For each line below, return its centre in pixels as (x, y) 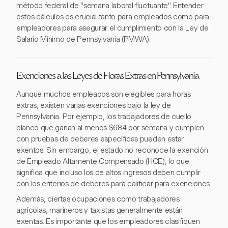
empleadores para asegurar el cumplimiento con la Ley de (112, 28)
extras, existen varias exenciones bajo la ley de (94, 105)
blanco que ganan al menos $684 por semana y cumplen (110, 128)
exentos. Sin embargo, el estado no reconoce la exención (112, 150)
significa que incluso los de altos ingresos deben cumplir (108, 173)
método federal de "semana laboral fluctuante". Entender (110, 6)
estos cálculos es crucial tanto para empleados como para (113, 17)
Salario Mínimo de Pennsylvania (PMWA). (83, 39)
